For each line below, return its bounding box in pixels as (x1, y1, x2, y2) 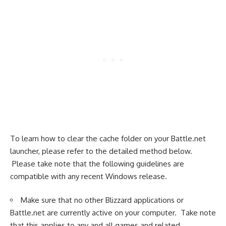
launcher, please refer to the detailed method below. (10, 146, 192, 156)
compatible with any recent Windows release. (10, 171, 167, 181)
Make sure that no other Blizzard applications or (21, 195, 184, 205)
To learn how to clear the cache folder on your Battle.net (10, 133, 206, 143)
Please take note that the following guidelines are (10, 158, 184, 168)
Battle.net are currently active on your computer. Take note (10, 208, 216, 217)
